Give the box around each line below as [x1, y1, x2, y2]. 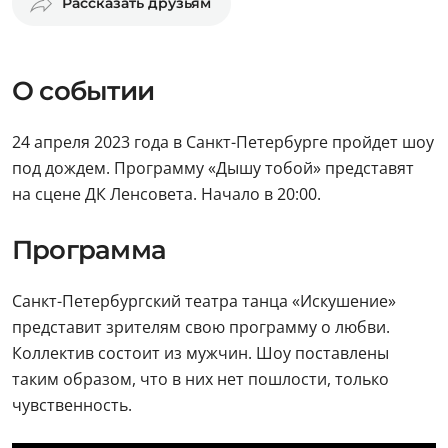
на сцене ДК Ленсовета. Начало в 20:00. [12, 183, 321, 205]
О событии [12, 75, 154, 107]
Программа [12, 234, 166, 266]
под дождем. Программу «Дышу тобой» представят [12, 157, 414, 179]
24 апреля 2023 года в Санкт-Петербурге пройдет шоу [12, 131, 434, 153]
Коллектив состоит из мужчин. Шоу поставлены [12, 342, 389, 364]
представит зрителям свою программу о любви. [12, 316, 390, 338]
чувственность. [12, 394, 132, 416]
